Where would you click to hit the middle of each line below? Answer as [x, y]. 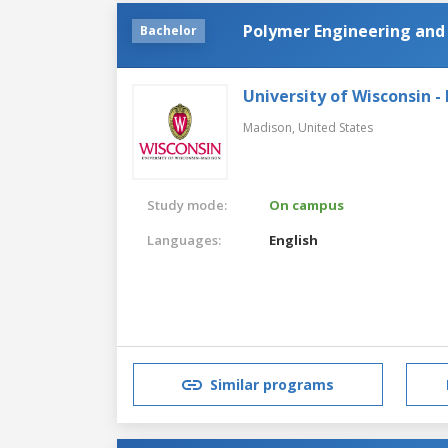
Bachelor [168, 30]
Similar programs [272, 385]
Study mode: [187, 204]
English [294, 239]
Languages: [184, 239]
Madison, [270, 127]
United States [335, 127]
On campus [307, 204]
